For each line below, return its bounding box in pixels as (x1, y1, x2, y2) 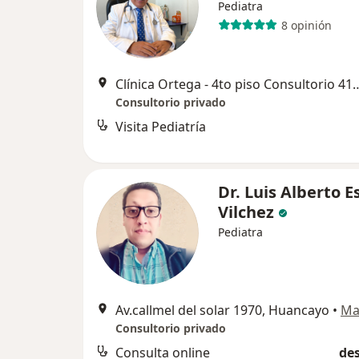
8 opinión (280, 17, 332, 33)
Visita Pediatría (115, 118, 206, 136)
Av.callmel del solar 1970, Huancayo (115, 301, 329, 320)
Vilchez (218, 201, 274, 224)
